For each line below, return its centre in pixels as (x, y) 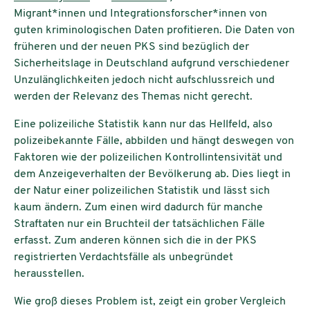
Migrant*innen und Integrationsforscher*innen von (140, 13)
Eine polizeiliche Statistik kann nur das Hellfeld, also (143, 124)
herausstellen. (51, 274)
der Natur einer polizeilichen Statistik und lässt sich (142, 191)
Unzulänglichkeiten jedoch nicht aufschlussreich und (144, 80)
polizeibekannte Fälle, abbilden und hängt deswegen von (154, 141)
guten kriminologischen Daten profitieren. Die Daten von (154, 30)
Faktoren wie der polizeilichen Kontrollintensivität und (148, 157)
